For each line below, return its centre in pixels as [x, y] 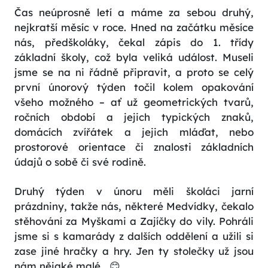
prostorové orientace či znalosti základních [134, 147]
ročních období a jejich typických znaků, [134, 117]
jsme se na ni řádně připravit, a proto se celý [134, 72]
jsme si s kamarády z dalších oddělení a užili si [134, 236]
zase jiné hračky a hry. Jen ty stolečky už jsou [134, 251]
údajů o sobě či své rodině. [80, 162]
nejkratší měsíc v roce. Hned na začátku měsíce [134, 28]
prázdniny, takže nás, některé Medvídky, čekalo [134, 206]
